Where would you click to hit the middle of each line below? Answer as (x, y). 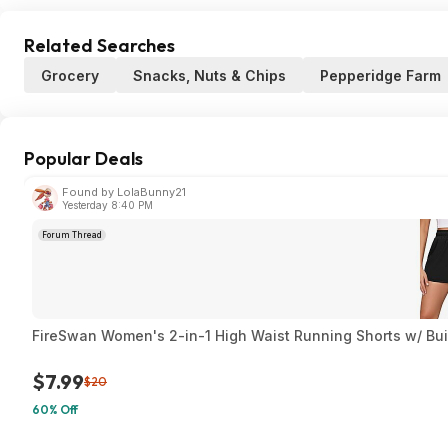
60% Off (55, 409)
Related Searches (99, 45)
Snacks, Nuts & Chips (209, 75)
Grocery (70, 75)
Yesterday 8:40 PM (107, 205)
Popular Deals (83, 158)
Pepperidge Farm (380, 75)
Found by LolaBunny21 (124, 192)
